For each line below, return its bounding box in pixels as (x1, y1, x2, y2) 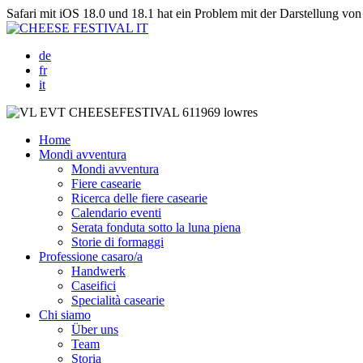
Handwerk (71, 264, 126, 278)
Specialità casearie (71, 293, 164, 307)
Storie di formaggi (71, 235, 164, 249)
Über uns (71, 322, 118, 336)
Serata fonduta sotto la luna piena (71, 220, 241, 234)
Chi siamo (39, 308, 91, 322)
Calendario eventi (71, 206, 161, 220)
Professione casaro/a (39, 250, 143, 263)
